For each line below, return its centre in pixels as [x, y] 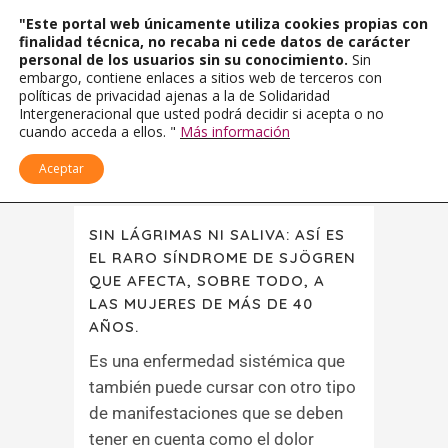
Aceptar [61, 168]
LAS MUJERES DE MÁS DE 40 [201, 303]
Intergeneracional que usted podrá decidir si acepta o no [201, 113]
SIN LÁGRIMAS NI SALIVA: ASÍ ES [217, 234]
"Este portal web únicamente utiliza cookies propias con [223, 23]
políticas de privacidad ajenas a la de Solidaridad [174, 95]
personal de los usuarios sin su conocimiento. [185, 59]
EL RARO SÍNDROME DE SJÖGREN [222, 257]
